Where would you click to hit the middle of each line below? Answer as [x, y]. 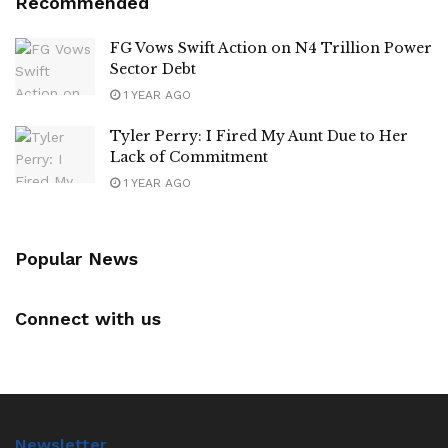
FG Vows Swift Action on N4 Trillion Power [271, 48]
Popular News [76, 258]
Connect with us [88, 318]
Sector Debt [153, 69]
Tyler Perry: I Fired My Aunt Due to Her [259, 136]
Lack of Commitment [189, 157]
